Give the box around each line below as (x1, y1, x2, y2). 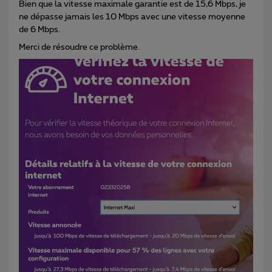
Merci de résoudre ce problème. (19, 42, 140, 52)
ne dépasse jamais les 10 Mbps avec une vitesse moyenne (19, 12, 245, 21)
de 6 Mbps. (19, 25, 60, 34)
